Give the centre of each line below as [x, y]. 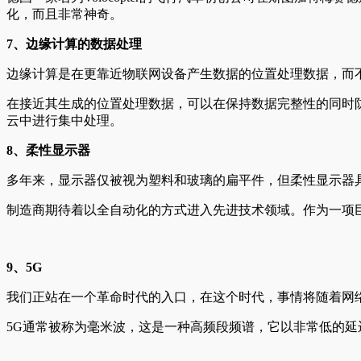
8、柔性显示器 [48, 150]
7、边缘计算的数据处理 [74, 44]
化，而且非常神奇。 [64, 14]
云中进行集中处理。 [64, 120]
